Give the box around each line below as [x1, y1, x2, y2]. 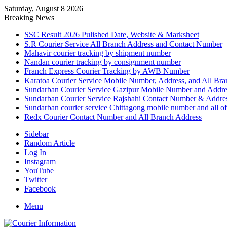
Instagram [24, 157, 56, 166]
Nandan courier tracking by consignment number [24, 58, 181, 66]
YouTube [24, 166, 54, 175]
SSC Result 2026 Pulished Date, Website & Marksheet [24, 30, 199, 39]
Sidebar [24, 130, 49, 138]
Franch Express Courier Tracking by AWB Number [24, 67, 190, 75]
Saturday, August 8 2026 [4, 4, 83, 13]
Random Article [24, 139, 75, 147]
